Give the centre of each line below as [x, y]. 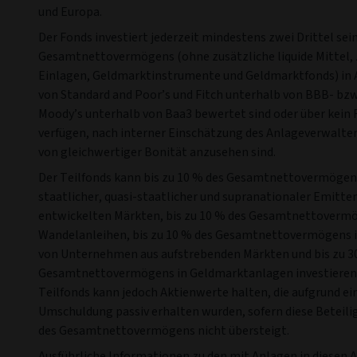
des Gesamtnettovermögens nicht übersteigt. [164, 331]
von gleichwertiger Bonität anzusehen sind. [157, 152]
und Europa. [70, 12]
